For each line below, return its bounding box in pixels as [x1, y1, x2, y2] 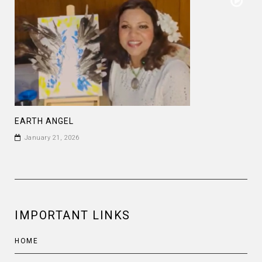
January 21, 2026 [24, 133, 80, 142]
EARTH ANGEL [15, 116, 74, 126]
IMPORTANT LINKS [15, 208, 130, 222]
